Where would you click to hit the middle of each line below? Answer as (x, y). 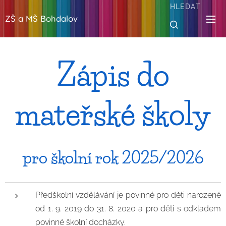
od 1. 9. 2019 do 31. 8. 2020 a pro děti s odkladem (128, 209)
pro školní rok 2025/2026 (113, 158)
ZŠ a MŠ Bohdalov (41, 18)
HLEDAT (185, 6)
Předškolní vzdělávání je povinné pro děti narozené (128, 195)
